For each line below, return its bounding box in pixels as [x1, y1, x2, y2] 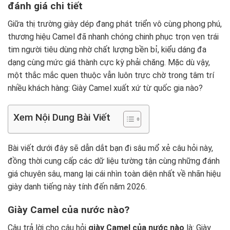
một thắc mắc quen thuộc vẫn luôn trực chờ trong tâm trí [8, 70, 214, 80]
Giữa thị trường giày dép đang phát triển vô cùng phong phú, [8, 18, 222, 29]
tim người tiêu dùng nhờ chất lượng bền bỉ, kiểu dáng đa [8, 44, 206, 54]
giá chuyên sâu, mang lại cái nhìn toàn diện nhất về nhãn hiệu [8, 169, 221, 179]
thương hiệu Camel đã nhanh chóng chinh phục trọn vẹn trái [8, 31, 219, 42]
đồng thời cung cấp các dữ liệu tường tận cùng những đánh [8, 156, 220, 166]
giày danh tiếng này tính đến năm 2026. [8, 182, 147, 192]
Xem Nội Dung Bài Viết [13, 111, 110, 124]
